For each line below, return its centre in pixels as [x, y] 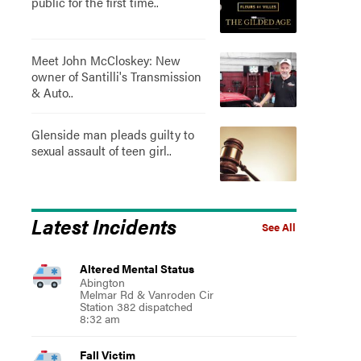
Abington [102, 282]
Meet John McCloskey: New [106, 60]
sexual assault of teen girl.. [101, 150]
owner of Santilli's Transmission [116, 76]
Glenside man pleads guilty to [112, 134]
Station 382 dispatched [136, 306]
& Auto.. [52, 92]
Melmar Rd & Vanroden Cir [146, 294]
